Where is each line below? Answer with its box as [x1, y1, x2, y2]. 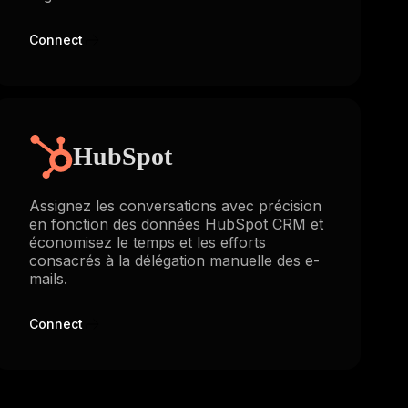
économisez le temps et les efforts [28, 232, 266, 251]
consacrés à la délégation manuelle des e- [28, 250, 320, 270]
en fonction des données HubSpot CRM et [28, 214, 323, 233]
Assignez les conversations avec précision [28, 196, 321, 215]
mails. [28, 269, 67, 288]
